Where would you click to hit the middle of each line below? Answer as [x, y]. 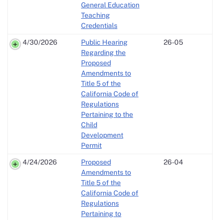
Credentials [99, 25]
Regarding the [103, 52]
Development [102, 135]
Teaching [96, 15]
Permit [91, 145]
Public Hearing [104, 42]
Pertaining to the [107, 114]
